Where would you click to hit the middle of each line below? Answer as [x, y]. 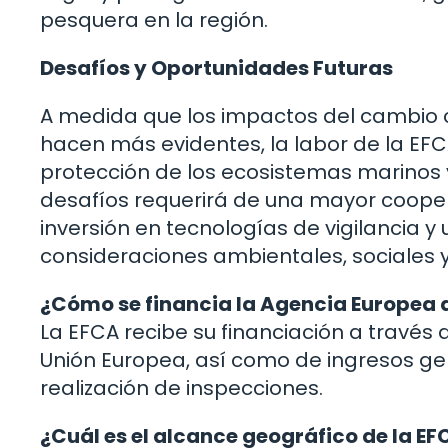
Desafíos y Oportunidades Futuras [216, 68]
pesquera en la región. [154, 20]
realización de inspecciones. [181, 388]
